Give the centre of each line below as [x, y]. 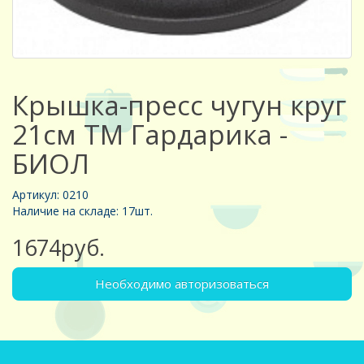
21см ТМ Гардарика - [150, 135]
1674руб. [58, 248]
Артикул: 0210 [50, 195]
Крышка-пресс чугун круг [179, 106]
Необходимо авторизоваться [182, 284]
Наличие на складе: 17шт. [82, 211]
